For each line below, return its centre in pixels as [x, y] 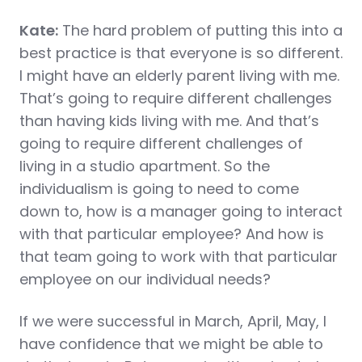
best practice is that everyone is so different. [181, 53]
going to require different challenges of [161, 143]
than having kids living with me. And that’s [169, 121]
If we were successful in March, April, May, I [173, 321]
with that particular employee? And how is [172, 234]
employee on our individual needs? [145, 279]
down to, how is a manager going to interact [181, 211]
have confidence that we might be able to [171, 344]
